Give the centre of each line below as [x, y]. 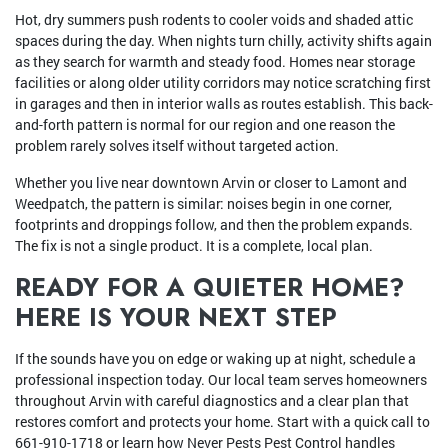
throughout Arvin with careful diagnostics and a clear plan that [212, 401]
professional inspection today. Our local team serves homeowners [221, 380]
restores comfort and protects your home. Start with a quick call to [222, 422]
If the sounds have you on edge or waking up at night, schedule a [215, 359]
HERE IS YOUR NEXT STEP [176, 317]
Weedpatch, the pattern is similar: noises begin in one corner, [203, 204]
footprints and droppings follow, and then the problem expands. [214, 225]
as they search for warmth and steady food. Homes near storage [215, 62]
